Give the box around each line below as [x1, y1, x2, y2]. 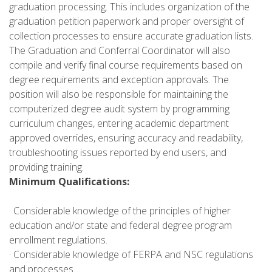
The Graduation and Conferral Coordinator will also [9, 43, 230, 57]
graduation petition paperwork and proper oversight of [9, 14, 244, 28]
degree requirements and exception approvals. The [9, 72, 229, 86]
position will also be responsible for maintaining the [9, 87, 228, 101]
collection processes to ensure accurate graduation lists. [9, 29, 253, 42]
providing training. [9, 160, 84, 174]
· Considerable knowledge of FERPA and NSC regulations [9, 247, 253, 261]
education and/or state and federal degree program [9, 218, 232, 232]
